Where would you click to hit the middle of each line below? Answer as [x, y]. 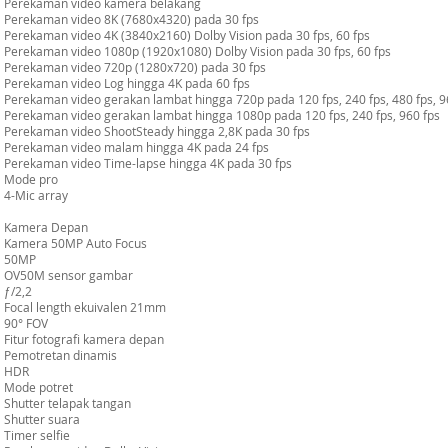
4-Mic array [36, 195]
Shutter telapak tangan [67, 403]
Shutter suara [42, 419]
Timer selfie [37, 435]
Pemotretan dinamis [60, 355]
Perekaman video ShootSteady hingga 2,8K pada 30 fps [157, 131]
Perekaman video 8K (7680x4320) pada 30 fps [131, 19]
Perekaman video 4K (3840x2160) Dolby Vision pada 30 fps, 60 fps [187, 35]
